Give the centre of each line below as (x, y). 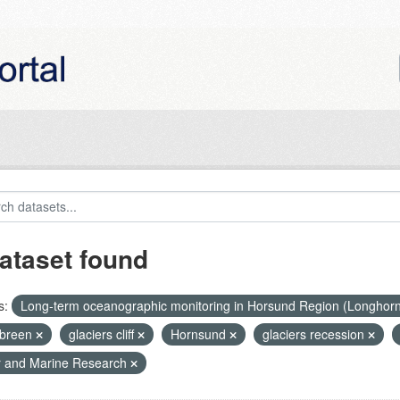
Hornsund (200, 334)
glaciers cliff (103, 334)
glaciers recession (315, 334)
